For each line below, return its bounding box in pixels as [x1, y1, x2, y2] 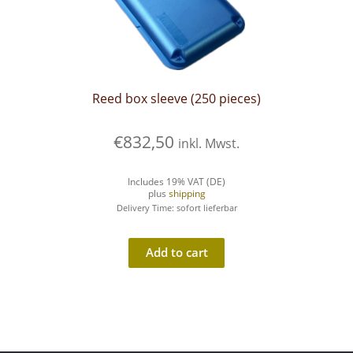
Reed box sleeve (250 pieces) [92, 90, 261, 108]
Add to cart [145, 244, 208, 261]
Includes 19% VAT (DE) [128, 175, 225, 189]
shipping [168, 187, 206, 201]
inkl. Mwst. [178, 135, 240, 153]
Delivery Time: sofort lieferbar [116, 202, 237, 214]
